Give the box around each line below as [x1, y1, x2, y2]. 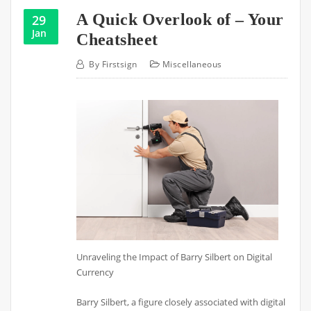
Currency [76, 266, 115, 279]
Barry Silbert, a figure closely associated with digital [76, 295, 286, 308]
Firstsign [101, 58, 137, 70]
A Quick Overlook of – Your [76, 10, 284, 29]
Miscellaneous [162, 58, 222, 70]
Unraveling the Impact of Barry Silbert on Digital [76, 251, 273, 264]
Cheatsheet [76, 30, 158, 49]
